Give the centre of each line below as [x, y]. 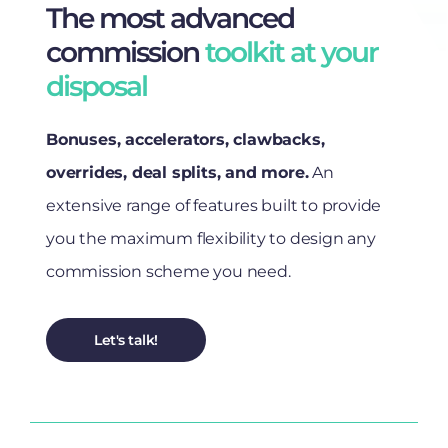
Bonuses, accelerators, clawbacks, [185, 139]
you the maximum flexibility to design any [211, 238]
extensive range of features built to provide [214, 205]
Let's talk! [126, 339]
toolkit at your [291, 51]
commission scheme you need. [168, 271]
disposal [96, 85]
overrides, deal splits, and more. [177, 172]
